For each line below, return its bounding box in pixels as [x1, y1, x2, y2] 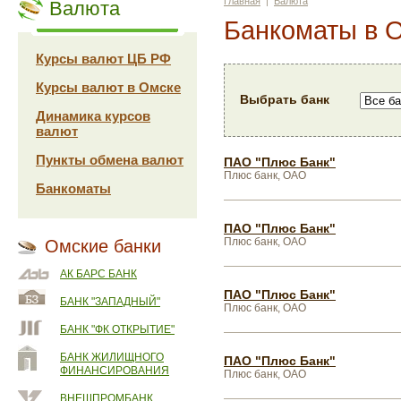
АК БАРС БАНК [60, 268, 137, 280]
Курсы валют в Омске [36, 80, 181, 95]
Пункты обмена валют [36, 152, 183, 167]
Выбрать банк [240, 92, 329, 107]
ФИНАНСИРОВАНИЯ [60, 364, 169, 377]
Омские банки [45, 236, 161, 256]
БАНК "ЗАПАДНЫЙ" [60, 295, 160, 308]
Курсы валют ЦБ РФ [36, 51, 171, 66]
